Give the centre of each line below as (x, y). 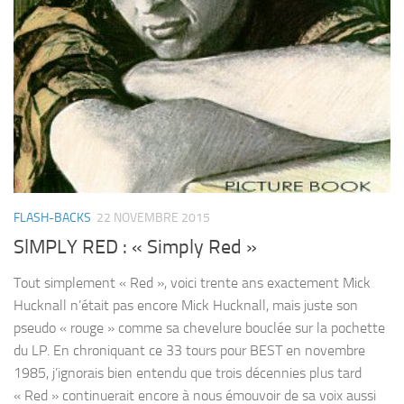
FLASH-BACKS (52, 218)
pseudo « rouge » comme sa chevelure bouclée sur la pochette (199, 328)
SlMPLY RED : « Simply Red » (135, 248)
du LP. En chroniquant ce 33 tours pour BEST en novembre (189, 351)
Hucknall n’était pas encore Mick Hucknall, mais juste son (186, 306)
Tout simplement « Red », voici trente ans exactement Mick (192, 283)
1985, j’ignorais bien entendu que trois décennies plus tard (188, 373)
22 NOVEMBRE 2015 (153, 218)
